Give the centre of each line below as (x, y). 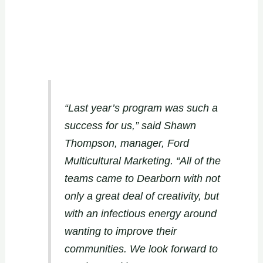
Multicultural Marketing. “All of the (142, 161)
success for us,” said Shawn (130, 125)
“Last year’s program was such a (141, 108)
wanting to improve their (120, 231)
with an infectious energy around (140, 213)
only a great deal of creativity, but (141, 196)
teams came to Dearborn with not (142, 178)
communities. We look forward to (141, 249)
